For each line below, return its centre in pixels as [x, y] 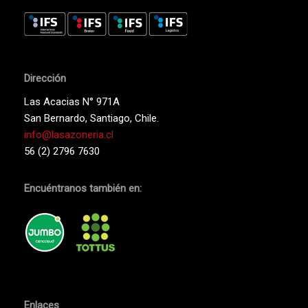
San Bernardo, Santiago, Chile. [91, 118]
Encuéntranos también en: [82, 188]
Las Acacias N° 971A [71, 101]
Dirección [45, 78]
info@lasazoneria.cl [68, 134]
